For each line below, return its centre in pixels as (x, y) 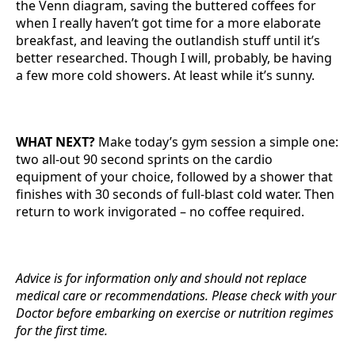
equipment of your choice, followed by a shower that (174, 177)
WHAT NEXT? (57, 142)
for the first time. (62, 330)
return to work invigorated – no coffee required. (160, 212)
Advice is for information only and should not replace (161, 278)
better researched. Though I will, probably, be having (174, 58)
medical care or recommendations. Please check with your (176, 296)
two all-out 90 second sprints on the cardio (144, 159)
